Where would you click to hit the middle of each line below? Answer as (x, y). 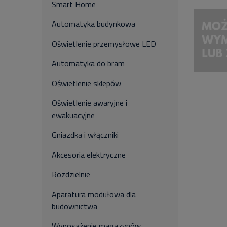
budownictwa (74, 206)
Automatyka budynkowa (93, 24)
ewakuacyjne (73, 115)
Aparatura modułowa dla (94, 194)
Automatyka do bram (88, 63)
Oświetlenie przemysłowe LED (104, 44)
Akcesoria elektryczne (89, 155)
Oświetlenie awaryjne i (89, 103)
